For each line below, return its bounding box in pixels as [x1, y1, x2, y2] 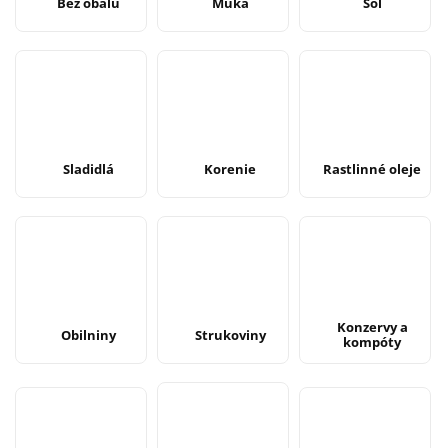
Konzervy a [336, 318, 408, 336]
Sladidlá [62, 159, 114, 178]
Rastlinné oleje [323, 159, 422, 178]
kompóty [343, 333, 402, 351]
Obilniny [60, 325, 116, 344]
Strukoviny [194, 325, 266, 344]
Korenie [204, 159, 257, 178]
